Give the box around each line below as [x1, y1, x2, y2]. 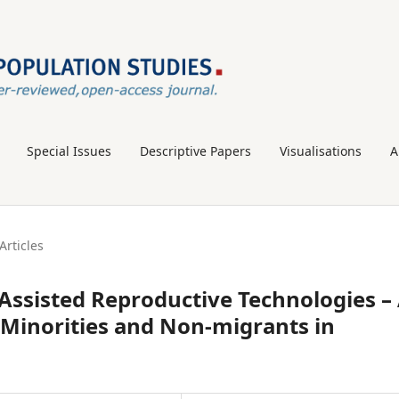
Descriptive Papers [140, 142, 251, 159]
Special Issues [27, 142, 111, 159]
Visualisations [280, 142, 362, 159]
